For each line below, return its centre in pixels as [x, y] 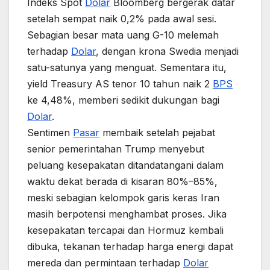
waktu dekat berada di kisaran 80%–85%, [122, 181]
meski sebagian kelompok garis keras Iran [123, 197]
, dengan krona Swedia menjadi [167, 51]
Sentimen [50, 132]
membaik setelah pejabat [157, 132]
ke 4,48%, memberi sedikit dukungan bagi [123, 100]
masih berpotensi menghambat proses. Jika [127, 214]
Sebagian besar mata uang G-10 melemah [123, 35]
